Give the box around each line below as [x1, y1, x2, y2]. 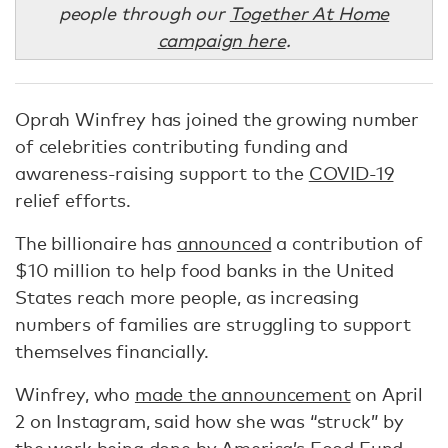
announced [176, 232, 272, 254]
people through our [58, 2, 230, 24]
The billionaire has [15, 232, 177, 254]
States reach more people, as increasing [15, 286, 359, 308]
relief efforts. [15, 189, 131, 211]
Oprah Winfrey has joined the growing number [15, 108, 420, 130]
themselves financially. [15, 340, 210, 362]
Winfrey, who [15, 383, 135, 405]
